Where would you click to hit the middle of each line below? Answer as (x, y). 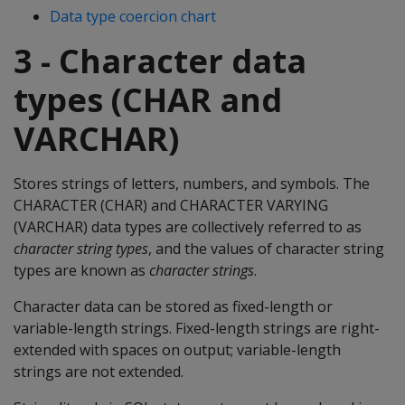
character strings (202, 270)
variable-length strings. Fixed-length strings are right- (197, 328)
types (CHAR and (148, 100)
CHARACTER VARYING (254, 205)
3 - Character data (160, 61)
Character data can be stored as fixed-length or (173, 306)
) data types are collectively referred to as (222, 227)
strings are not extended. (99, 372)
